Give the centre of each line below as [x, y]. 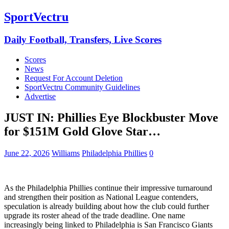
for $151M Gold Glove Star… [82, 132]
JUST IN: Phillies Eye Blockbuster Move [111, 118]
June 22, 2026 [27, 153]
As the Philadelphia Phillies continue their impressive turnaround [108, 188]
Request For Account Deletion [74, 78]
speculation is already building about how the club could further [107, 207]
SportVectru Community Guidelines [82, 87]
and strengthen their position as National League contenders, [101, 197]
